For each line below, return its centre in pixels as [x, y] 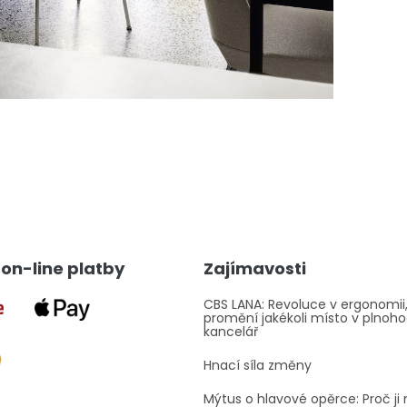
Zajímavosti [255, 269]
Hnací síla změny [258, 366]
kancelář [231, 332]
